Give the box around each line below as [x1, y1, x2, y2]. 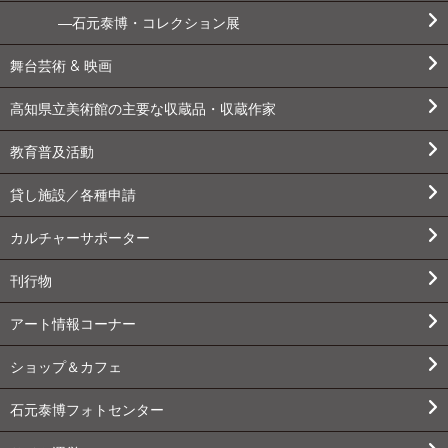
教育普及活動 [10, 143, 94, 162]
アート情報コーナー [10, 315, 136, 334]
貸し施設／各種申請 [10, 186, 136, 205]
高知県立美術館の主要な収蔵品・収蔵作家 [10, 100, 276, 119]
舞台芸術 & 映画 [10, 57, 112, 76]
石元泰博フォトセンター [10, 401, 164, 420]
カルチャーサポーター [10, 229, 150, 248]
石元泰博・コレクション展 [71, 14, 240, 33]
